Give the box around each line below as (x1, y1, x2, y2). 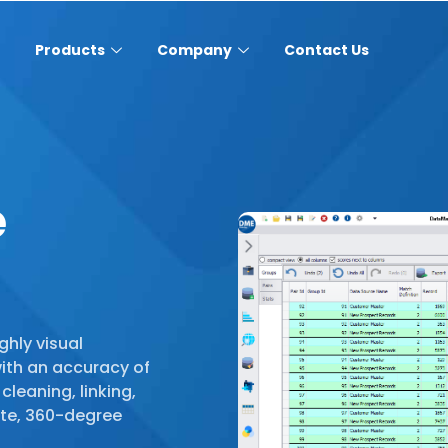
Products (34, 39, 105, 60)
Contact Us (283, 39, 369, 60)
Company (156, 39, 232, 60)
